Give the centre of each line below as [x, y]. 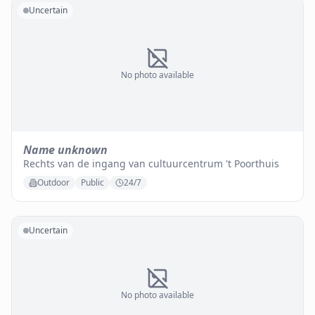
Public [92, 182]
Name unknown [65, 150]
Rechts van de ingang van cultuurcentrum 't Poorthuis [151, 163]
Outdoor [53, 182]
